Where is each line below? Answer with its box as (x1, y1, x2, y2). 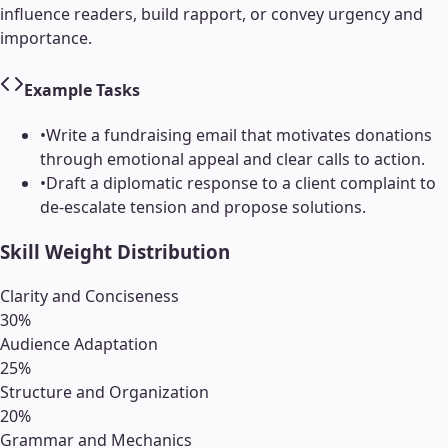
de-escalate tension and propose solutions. (40, 195, 366, 218)
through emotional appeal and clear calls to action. (40, 147, 425, 170)
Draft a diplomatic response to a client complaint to (46, 171, 436, 194)
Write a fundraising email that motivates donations (46, 123, 432, 146)
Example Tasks (24, 78, 140, 101)
